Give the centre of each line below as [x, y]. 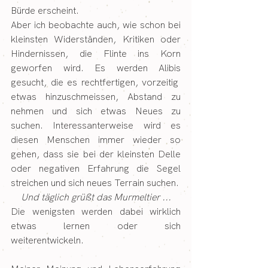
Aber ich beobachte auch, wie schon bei [96, 25]
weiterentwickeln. [47, 240]
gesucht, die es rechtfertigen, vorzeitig [96, 82]
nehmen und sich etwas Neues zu [96, 111]
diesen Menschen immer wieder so [96, 139]
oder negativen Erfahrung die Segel [96, 168]
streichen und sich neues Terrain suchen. [95, 182]
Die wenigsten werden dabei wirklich [96, 211]
